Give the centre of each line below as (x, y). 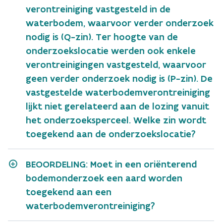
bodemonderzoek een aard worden (104, 178)
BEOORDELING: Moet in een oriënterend (111, 164)
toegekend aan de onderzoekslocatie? (111, 134)
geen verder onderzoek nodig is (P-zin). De (119, 78)
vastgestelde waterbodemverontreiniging (118, 92)
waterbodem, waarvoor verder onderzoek (120, 23)
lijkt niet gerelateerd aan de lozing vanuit (117, 106)
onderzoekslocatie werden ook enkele (111, 51)
